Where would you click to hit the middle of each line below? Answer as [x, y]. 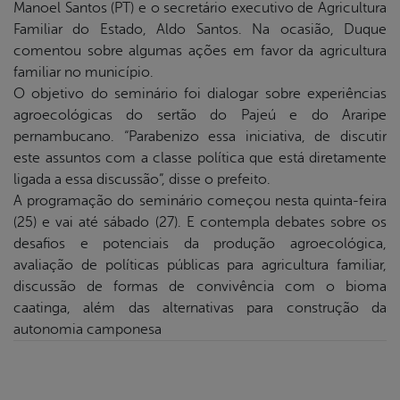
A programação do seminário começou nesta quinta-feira [200, 201]
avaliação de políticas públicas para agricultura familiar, [200, 266]
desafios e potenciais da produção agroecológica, [200, 244]
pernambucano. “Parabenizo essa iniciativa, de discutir [200, 137]
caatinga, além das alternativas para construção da [200, 308]
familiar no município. [83, 73]
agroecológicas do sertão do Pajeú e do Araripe [200, 116]
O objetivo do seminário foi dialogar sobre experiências [200, 94]
